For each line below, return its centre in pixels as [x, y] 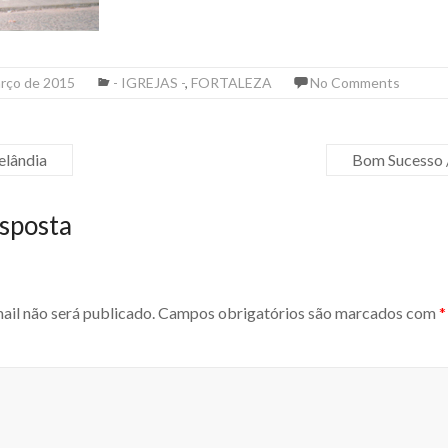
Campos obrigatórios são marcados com [297, 313]
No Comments [355, 82]
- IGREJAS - [149, 82]
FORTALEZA [231, 82]
